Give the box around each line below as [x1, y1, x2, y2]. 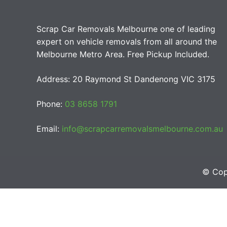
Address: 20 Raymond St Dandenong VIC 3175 [36, 74, 215, 85]
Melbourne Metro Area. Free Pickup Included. [36, 49, 209, 60]
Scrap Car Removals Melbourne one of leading [36, 24, 215, 34]
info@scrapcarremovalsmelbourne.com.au [62, 124, 223, 134]
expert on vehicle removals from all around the [36, 36, 217, 47]
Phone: [36, 99, 65, 109]
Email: [36, 124, 62, 134]
